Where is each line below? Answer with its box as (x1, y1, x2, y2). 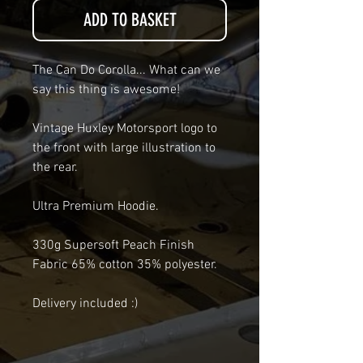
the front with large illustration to (32, 140, 216, 157)
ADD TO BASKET (83, 9, 177, 32)
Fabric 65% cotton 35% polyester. (32, 257, 217, 274)
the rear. (32, 160, 78, 177)
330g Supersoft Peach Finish (32, 237, 194, 254)
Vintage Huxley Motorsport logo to (32, 121, 217, 138)
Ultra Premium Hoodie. (32, 199, 159, 216)
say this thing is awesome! (32, 82, 183, 99)
